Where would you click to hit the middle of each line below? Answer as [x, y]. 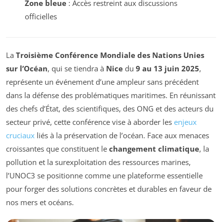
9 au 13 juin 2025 [167, 69]
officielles [41, 17]
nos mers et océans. [40, 202]
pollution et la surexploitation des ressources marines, [98, 162]
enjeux [185, 122]
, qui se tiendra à [77, 69]
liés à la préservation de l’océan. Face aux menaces [122, 136]
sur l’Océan [27, 69]
